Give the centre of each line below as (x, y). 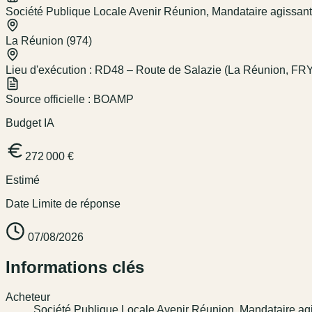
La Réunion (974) (49, 41)
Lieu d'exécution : (50, 70)
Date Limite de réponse (63, 204)
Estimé (23, 180)
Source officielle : (49, 100)
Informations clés (75, 267)
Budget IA (30, 123)
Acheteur (28, 297)
